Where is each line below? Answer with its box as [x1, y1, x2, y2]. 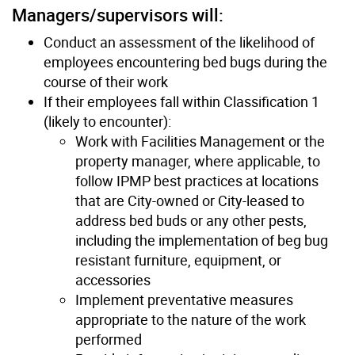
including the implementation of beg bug [75, 230, 328, 250]
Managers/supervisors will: [12, 2, 223, 26]
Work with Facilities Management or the [75, 131, 325, 151]
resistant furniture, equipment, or [75, 250, 281, 269]
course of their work [44, 71, 168, 91]
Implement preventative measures [75, 289, 293, 309]
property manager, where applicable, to [75, 151, 320, 170]
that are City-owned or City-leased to [75, 190, 304, 210]
